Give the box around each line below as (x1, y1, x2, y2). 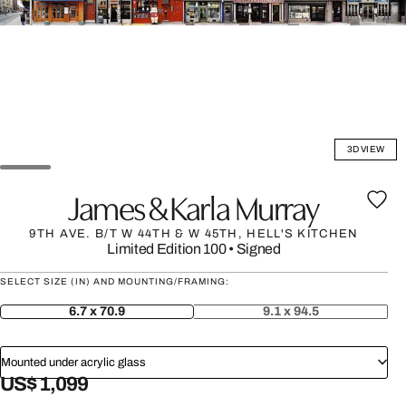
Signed (236, 241, 281, 256)
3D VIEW (346, 144, 384, 154)
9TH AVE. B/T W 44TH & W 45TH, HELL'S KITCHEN (29, 227, 359, 240)
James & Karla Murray (69, 183, 319, 228)
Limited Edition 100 (107, 241, 227, 256)
